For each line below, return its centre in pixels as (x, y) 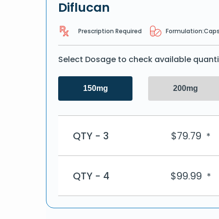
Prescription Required (110, 31)
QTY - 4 (91, 176)
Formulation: (185, 31)
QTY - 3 (91, 136)
